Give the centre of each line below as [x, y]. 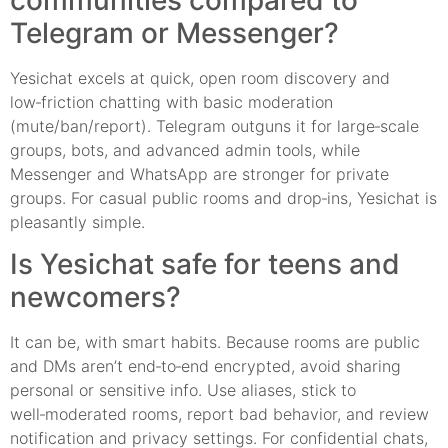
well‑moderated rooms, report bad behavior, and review [219, 413]
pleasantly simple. [77, 221]
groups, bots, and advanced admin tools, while [185, 149]
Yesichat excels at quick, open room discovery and [200, 77]
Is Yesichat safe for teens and [205, 263]
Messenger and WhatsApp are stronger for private [199, 173]
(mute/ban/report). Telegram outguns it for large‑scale [214, 125]
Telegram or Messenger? [174, 32]
